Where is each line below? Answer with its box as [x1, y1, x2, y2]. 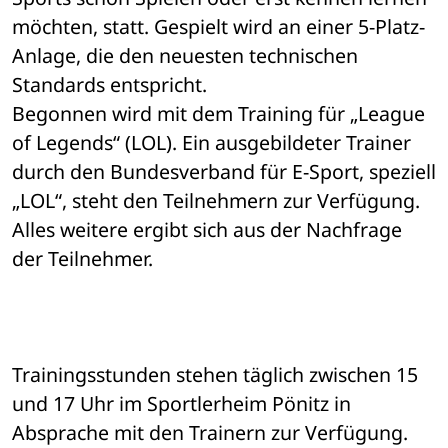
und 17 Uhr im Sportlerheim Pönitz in [12, 390, 351, 418]
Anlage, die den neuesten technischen [12, 42, 358, 70]
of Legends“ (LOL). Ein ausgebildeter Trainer [12, 129, 411, 157]
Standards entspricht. [12, 71, 207, 99]
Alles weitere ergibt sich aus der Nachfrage [12, 216, 402, 244]
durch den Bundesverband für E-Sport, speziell [12, 158, 436, 186]
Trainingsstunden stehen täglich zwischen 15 [12, 361, 418, 389]
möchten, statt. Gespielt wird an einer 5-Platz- [12, 13, 425, 41]
